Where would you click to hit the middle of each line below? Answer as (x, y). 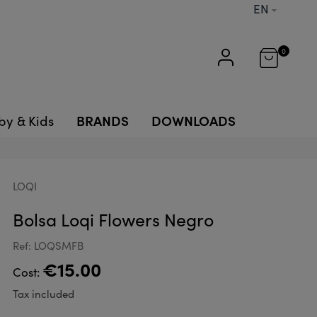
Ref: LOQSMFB (48, 246)
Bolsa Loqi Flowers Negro (113, 219)
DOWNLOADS (194, 120)
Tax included (43, 294)
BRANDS (103, 120)
